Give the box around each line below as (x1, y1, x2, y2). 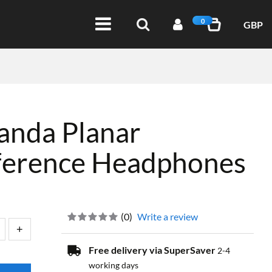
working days (89, 260, 139, 270)
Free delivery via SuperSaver (89, 244, 218, 256)
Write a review (137, 211, 199, 222)
